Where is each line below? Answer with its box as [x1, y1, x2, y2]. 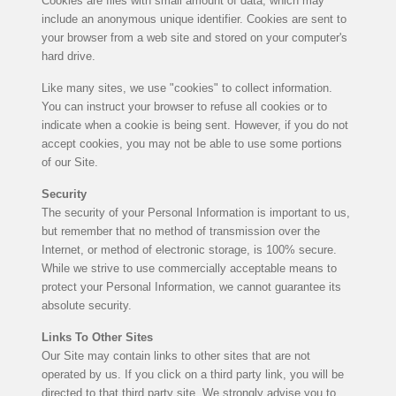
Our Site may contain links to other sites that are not [41, 348, 310, 362]
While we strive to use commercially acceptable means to [41, 261, 337, 275]
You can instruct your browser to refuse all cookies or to [41, 99, 327, 113]
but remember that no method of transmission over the [41, 224, 320, 238]
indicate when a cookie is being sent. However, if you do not [41, 118, 348, 132]
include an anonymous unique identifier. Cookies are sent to [41, 11, 346, 26]
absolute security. [41, 298, 132, 312]
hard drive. [41, 49, 95, 63]
